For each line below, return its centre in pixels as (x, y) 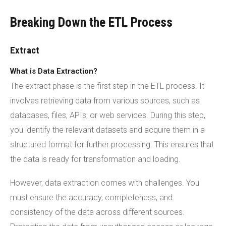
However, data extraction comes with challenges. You (105, 183)
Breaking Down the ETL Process (91, 22)
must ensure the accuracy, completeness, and (91, 197)
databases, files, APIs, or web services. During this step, (108, 115)
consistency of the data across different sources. (97, 212)
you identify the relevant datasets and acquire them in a (107, 130)
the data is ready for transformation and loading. (95, 159)
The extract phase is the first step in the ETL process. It (107, 86)
